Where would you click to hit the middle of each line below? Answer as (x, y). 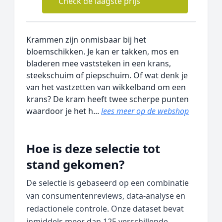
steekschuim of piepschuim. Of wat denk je (107, 75)
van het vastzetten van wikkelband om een (106, 87)
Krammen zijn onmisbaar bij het (86, 40)
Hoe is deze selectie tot (93, 148)
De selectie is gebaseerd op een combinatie (108, 183)
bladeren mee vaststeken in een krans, (99, 63)
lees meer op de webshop (145, 111)
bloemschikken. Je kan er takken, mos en (103, 52)
